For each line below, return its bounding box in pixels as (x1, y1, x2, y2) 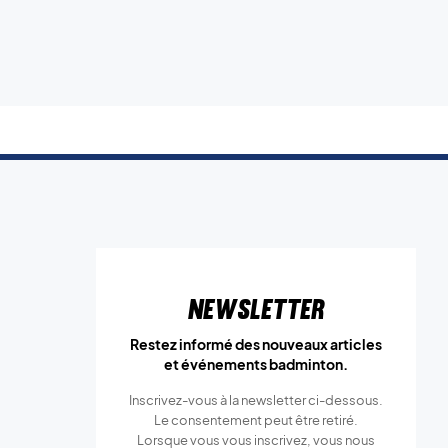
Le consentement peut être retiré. (154, 412, 358, 428)
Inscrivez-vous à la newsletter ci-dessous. (129, 392, 383, 408)
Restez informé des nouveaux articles (130, 335, 382, 353)
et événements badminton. (164, 355, 348, 373)
